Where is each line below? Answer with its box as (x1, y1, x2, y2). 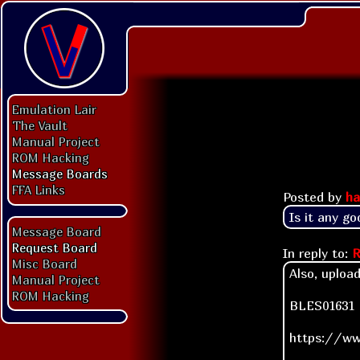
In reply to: (283, 244, 352, 261)
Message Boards (12, 166, 108, 181)
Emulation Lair (12, 102, 96, 117)
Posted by (283, 188, 346, 205)
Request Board (12, 240, 97, 255)
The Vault (12, 118, 67, 133)
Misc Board (12, 256, 77, 271)
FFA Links (12, 182, 65, 197)
